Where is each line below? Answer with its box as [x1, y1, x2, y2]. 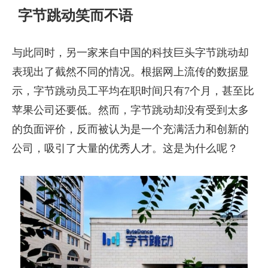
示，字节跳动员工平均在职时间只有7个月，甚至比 [12, 84, 254, 97]
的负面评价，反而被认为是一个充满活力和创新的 [12, 123, 249, 135]
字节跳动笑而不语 [17, 7, 133, 23]
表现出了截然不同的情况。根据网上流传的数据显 [12, 65, 249, 78]
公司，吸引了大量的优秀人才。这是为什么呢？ [12, 142, 238, 154]
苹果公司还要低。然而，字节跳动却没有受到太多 [12, 103, 249, 116]
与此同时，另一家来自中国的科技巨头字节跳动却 [12, 46, 249, 59]
